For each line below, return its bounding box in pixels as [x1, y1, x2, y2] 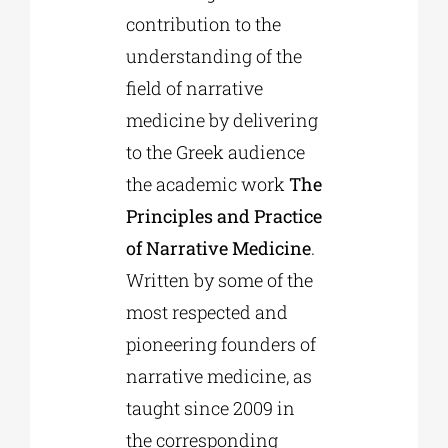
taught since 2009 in [125, 396, 295, 421]
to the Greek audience [125, 140, 305, 165]
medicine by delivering [125, 108, 318, 133]
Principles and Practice [125, 204, 322, 229]
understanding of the [125, 44, 302, 69]
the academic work [125, 172, 289, 197]
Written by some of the [125, 268, 313, 293]
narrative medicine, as [125, 364, 312, 389]
